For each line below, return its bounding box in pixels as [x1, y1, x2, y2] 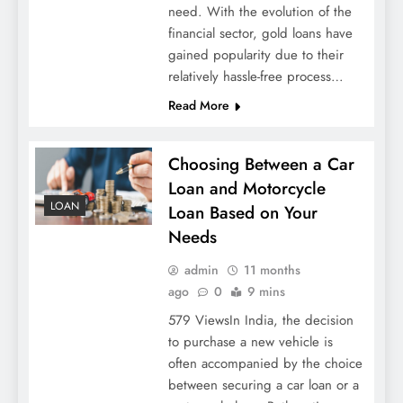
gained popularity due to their [167, 45, 344, 66]
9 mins [246, 282, 285, 301]
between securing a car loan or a [167, 375, 359, 396]
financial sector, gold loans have [167, 23, 353, 44]
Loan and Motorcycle [167, 176, 326, 201]
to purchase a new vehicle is [167, 332, 333, 353]
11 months [243, 261, 300, 280]
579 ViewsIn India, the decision [167, 310, 354, 331]
